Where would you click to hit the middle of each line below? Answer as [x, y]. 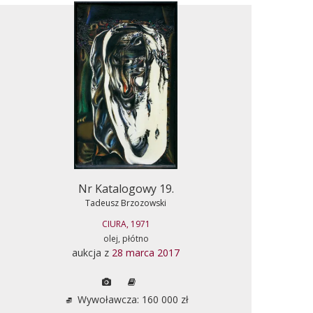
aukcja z [92, 252]
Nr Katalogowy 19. [126, 188]
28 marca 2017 [146, 252]
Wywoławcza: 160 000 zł [131, 299]
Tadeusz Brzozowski [126, 203]
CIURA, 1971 [126, 224]
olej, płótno [126, 238]
